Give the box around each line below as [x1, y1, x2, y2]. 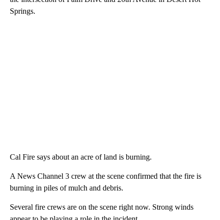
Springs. [10, 7, 35, 16]
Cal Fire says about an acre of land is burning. [10, 153, 152, 162]
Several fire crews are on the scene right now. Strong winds [10, 203, 193, 212]
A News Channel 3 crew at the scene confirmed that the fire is [10, 172, 201, 181]
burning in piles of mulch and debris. [10, 184, 123, 192]
